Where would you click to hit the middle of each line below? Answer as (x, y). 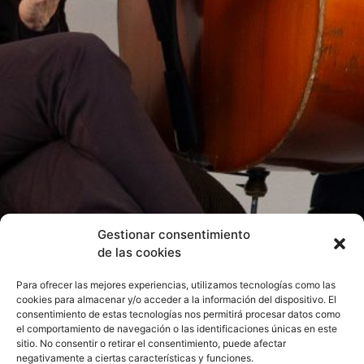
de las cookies (139, 252)
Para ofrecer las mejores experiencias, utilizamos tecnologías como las (176, 285)
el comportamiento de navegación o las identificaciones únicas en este (177, 329)
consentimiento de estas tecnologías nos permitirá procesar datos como (178, 314)
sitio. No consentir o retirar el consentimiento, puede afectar (151, 343)
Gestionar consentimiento (174, 234)
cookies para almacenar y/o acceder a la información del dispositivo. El (176, 299)
